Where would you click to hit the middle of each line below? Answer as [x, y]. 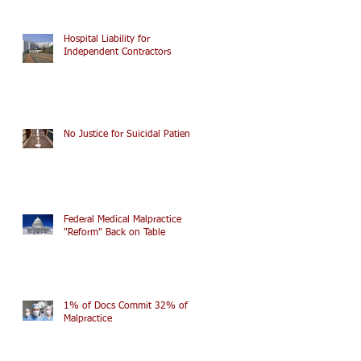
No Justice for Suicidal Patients [131, 135]
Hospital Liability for [107, 39]
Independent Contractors [117, 52]
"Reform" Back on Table [114, 233]
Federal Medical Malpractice [122, 220]
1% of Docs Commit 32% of [126, 306]
